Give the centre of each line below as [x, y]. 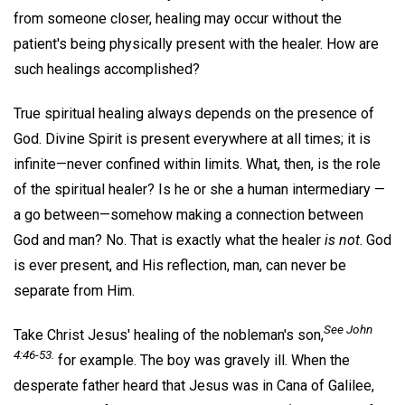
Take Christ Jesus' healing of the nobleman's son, [169, 334]
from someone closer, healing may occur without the [178, 19]
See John [348, 329]
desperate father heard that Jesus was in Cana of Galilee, [194, 385]
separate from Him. [74, 290]
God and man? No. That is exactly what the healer [169, 240]
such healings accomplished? [107, 69]
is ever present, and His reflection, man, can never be [180, 265]
